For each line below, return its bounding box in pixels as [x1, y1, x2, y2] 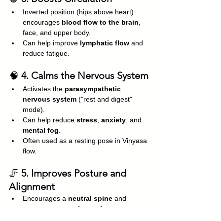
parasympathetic [65, 84, 123, 93]
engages [23, 204, 52, 213]
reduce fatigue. [23, 49, 70, 57]
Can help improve [23, 38, 80, 47]
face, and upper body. [23, 28, 91, 37]
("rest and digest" [76, 95, 134, 103]
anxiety [101, 115, 126, 124]
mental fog [23, 126, 59, 134]
